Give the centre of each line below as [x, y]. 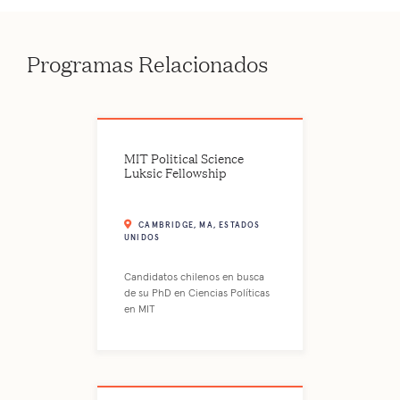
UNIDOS [142, 238]
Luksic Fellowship [175, 171]
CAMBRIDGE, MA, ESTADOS [200, 226]
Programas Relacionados [148, 63]
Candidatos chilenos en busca [194, 277]
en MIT [140, 309]
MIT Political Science [184, 157]
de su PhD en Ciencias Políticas [197, 293]
